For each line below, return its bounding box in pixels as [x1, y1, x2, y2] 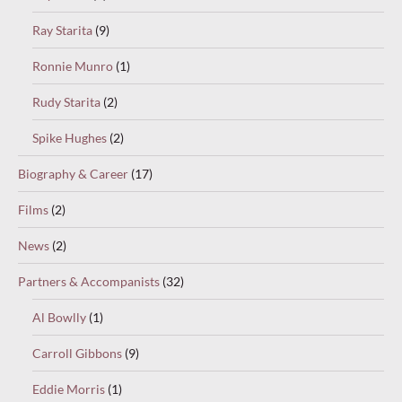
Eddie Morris [32, 381, 105, 398]
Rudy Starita [32, 94, 100, 110]
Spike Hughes [32, 130, 107, 146]
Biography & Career [18, 166, 128, 182]
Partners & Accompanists [18, 274, 160, 290]
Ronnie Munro [32, 58, 113, 74]
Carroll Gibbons [32, 345, 122, 362]
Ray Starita [32, 22, 92, 39]
